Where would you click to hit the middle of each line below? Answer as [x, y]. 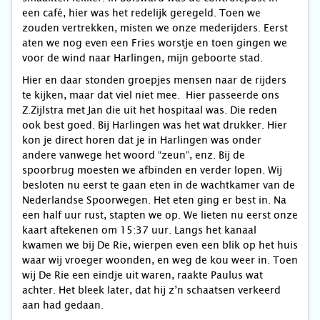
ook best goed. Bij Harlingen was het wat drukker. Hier [155, 125]
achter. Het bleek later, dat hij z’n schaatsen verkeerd [151, 290]
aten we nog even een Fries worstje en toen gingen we [155, 43]
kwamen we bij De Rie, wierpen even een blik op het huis [160, 245]
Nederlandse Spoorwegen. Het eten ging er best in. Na [154, 200]
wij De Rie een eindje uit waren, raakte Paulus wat [142, 275]
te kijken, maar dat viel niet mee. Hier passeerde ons [151, 95]
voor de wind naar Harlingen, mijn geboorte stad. [144, 58]
